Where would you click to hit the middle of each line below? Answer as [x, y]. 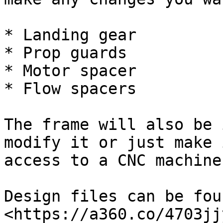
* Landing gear [70, 35]
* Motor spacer [70, 71]
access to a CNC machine [113, 160]
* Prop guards [65, 53]
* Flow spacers [70, 89]
